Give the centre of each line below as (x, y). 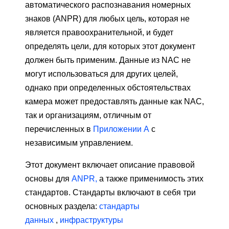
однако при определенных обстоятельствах (108, 88)
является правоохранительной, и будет (99, 33)
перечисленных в (59, 129)
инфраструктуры (91, 220)
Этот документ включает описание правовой (110, 165)
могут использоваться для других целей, (101, 74)
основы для (48, 179)
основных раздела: (62, 207)
